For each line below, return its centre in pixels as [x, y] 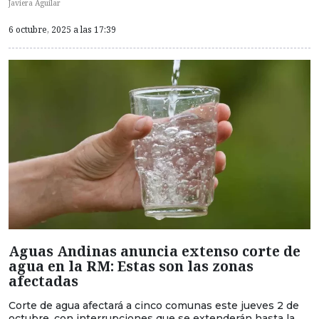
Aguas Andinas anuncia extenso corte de [155, 251]
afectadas [43, 281]
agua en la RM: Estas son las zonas [131, 266]
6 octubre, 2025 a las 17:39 [62, 29]
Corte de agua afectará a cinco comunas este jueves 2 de [154, 305]
